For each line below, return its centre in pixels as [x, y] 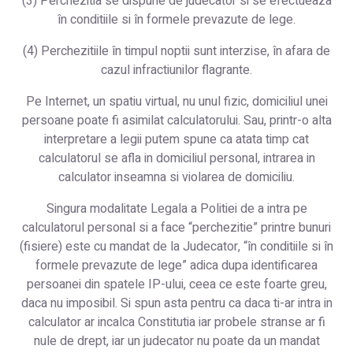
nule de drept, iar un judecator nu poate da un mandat [176, 341]
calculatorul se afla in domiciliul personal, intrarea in [176, 158]
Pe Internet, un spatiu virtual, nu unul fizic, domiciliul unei [176, 101]
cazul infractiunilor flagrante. [176, 70]
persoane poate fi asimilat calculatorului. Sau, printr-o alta [176, 120]
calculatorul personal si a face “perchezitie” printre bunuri [176, 227]
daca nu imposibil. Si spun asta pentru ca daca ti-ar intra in [176, 303]
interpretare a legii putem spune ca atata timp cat [176, 139]
